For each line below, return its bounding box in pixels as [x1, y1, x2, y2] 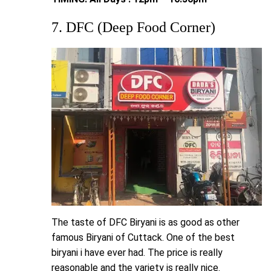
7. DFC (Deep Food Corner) [51, 19, 215, 35]
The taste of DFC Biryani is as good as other [51, 216, 240, 228]
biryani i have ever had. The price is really [51, 246, 223, 258]
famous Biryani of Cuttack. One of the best [51, 231, 235, 243]
